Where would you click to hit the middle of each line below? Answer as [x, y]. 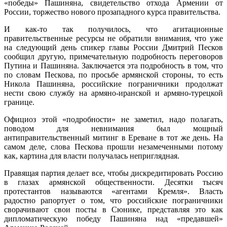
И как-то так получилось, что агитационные [113, 29]
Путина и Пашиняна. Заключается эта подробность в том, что [113, 65]
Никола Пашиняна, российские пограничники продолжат [113, 84]
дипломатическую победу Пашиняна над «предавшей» [113, 218]
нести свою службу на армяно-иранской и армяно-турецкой [113, 93]
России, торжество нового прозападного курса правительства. [112, 12]
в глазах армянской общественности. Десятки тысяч [113, 182]
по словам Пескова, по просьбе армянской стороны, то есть [113, 74]
